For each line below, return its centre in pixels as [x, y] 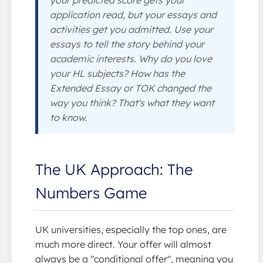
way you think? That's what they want [132, 102]
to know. [68, 117]
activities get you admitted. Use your [131, 29]
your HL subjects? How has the [117, 73]
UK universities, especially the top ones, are [131, 229]
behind [167, 44]
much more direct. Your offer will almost [123, 244]
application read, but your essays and [133, 14]
